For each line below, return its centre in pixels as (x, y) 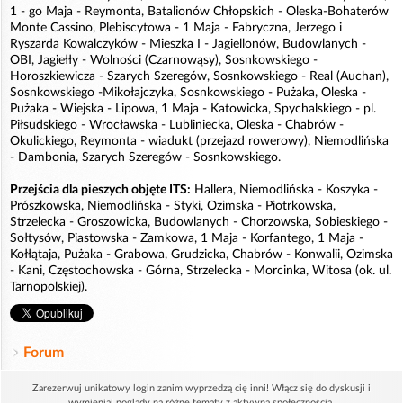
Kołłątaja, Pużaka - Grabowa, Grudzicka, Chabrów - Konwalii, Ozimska (201, 255)
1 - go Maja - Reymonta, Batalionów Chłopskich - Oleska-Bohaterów (199, 12)
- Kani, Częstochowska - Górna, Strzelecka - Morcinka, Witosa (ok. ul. (201, 271)
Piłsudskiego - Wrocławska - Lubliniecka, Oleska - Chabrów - (177, 125)
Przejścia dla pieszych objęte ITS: (100, 190)
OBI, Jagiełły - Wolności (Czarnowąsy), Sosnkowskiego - (164, 61)
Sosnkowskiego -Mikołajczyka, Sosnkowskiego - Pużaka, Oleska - (188, 93)
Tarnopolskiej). (49, 287)
